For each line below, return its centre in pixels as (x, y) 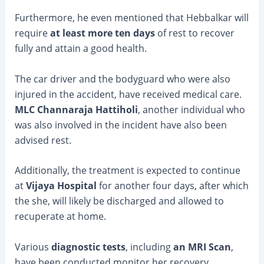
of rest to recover (194, 33)
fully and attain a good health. (80, 48)
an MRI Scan (202, 247)
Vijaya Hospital (61, 186)
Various (33, 247)
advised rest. (43, 140)
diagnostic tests (88, 247)
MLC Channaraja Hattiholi (76, 109)
